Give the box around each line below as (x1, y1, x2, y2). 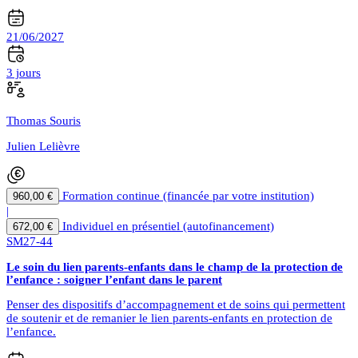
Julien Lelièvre (6, 140, 80, 153)
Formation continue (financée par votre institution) (62, 189, 314, 203)
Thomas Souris (6, 114, 81, 128)
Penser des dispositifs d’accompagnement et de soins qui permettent (6, 298, 345, 312)
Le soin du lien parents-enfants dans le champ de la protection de (6, 261, 343, 274)
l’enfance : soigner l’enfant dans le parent (6, 273, 222, 287)
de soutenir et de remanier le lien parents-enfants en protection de (6, 312, 332, 325)
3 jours (6, 66, 41, 80)
